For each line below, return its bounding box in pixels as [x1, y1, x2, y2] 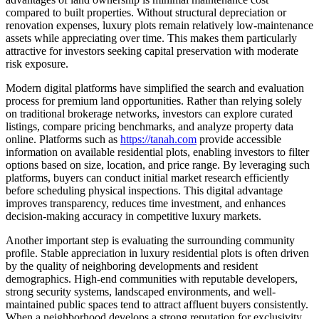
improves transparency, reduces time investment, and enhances [6, 197, 286, 209]
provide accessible [197, 132, 281, 145]
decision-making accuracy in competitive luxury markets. [6, 209, 261, 222]
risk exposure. [6, 57, 68, 70]
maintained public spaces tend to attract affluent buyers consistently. [6, 298, 308, 310]
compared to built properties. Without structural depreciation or [6, 6, 286, 19]
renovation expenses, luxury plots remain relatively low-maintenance [6, 19, 313, 31]
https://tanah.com [120, 132, 197, 145]
